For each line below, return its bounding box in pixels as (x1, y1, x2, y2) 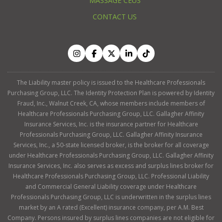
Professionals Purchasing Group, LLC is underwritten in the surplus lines (11, 193, 211, 202)
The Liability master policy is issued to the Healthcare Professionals (17, 78, 205, 87)
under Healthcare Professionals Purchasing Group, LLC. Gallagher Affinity (8, 151, 214, 160)
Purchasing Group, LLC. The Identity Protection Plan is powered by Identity (7, 89, 215, 98)
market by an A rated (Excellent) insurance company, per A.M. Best (18, 203, 204, 212)
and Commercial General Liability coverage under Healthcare (25, 182, 197, 191)
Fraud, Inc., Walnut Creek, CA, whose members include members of (17, 99, 205, 108)
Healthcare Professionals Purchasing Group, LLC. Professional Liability (13, 172, 209, 181)
